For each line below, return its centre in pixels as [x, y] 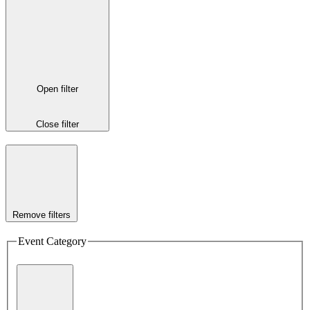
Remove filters [42, 215]
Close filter [57, 125]
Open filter [57, 89]
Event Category [52, 241]
